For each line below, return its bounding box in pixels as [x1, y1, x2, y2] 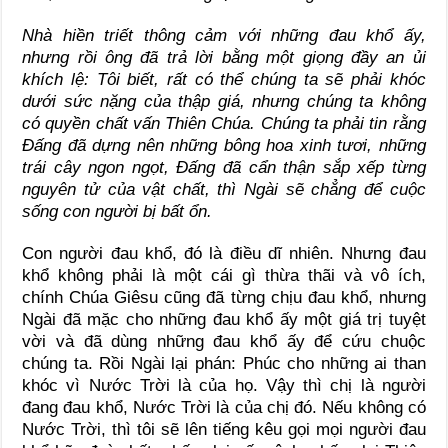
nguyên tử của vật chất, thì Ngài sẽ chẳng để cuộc [22, 180, 426, 200]
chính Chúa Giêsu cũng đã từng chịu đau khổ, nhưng [22, 288, 426, 308]
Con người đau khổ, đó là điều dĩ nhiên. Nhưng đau [22, 244, 426, 264]
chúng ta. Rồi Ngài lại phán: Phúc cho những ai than [22, 354, 426, 374]
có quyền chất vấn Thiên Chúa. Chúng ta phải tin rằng [22, 114, 426, 134]
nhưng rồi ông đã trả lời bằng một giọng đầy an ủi [22, 48, 426, 68]
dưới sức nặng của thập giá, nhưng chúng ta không [22, 92, 426, 112]
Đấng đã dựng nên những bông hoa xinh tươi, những [22, 136, 426, 156]
